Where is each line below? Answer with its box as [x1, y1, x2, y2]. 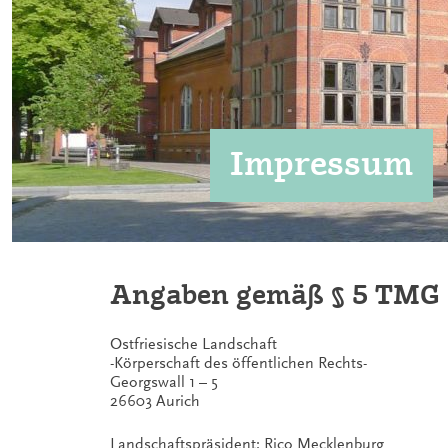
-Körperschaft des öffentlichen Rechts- [110, 354, 367, 372]
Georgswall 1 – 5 [110, 373, 218, 391]
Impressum [230, 143, 413, 184]
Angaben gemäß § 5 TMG [110, 278, 440, 311]
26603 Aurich [110, 392, 200, 410]
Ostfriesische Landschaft [110, 335, 277, 353]
